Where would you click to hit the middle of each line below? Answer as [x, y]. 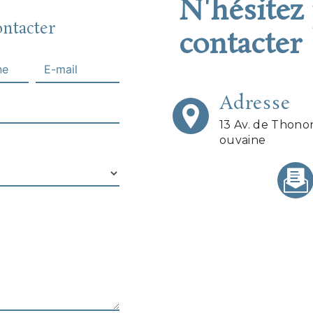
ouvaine [243, 140]
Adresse [255, 104]
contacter [240, 46]
